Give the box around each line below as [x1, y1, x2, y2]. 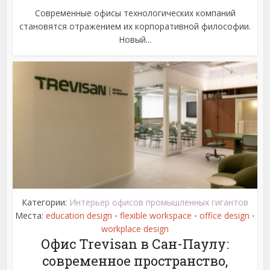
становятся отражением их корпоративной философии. [19, 20, 251, 32]
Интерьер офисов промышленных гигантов [69, 196, 248, 208]
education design [46, 209, 112, 221]
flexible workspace [120, 209, 192, 221]
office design [199, 209, 250, 221]
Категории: [22, 196, 69, 208]
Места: [15, 209, 46, 221]
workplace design [101, 222, 169, 234]
